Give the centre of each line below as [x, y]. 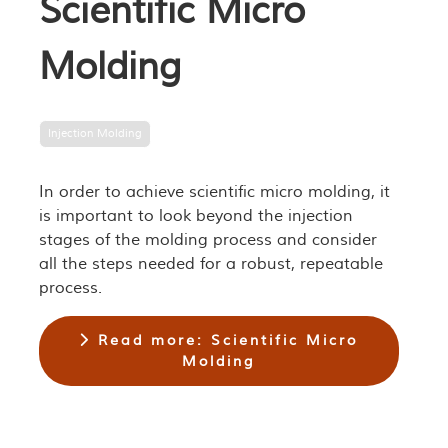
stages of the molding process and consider [207, 240]
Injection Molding [94, 133]
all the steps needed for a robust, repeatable [210, 264]
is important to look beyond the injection [195, 216]
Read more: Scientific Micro [225, 340]
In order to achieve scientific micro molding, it [214, 192]
